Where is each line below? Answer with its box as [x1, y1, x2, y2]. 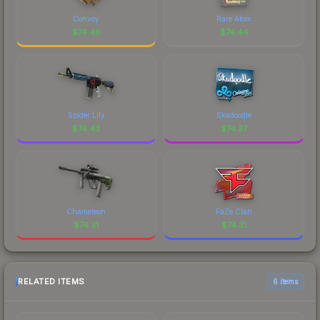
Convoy [73, 14, 99, 23]
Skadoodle [216, 110, 251, 119]
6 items [273, 276, 298, 286]
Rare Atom [216, 14, 251, 23]
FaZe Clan [216, 206, 252, 216]
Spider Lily [67, 110, 105, 119]
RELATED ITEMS [18, 276, 85, 287]
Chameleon [66, 206, 106, 216]
